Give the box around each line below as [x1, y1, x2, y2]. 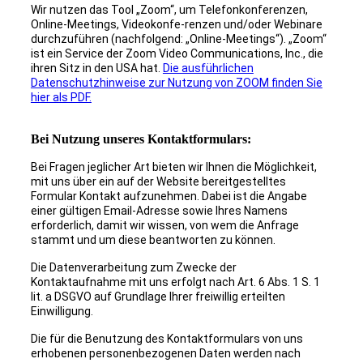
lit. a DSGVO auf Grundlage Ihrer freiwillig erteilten [30, 290, 285, 304]
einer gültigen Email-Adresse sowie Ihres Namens [30, 204, 288, 218]
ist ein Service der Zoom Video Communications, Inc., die [30, 47, 323, 61]
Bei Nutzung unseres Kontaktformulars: [30, 132, 251, 147]
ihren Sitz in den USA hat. [30, 62, 163, 75]
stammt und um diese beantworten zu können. [30, 233, 275, 247]
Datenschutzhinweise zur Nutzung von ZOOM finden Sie [30, 76, 322, 90]
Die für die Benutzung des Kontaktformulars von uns [30, 332, 303, 346]
